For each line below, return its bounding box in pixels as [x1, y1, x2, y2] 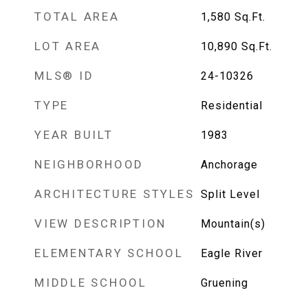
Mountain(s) [200, 217, 265, 230]
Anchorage [200, 158, 258, 171]
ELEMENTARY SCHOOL [34, 246, 184, 260]
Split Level [200, 188, 260, 201]
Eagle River [200, 247, 263, 260]
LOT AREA [34, 39, 101, 53]
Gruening [200, 276, 248, 289]
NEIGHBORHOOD [34, 157, 144, 171]
